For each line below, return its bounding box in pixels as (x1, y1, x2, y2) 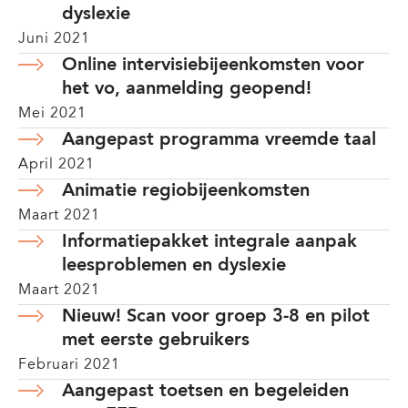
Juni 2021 (18, 32, 90, 46)
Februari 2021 (18, 358, 120, 372)
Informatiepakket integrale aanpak (62, 233, 357, 251)
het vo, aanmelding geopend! (62, 80, 311, 98)
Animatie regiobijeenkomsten (62, 182, 310, 200)
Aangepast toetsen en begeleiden (62, 382, 349, 401)
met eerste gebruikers (62, 331, 250, 350)
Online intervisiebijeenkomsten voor (62, 56, 364, 75)
